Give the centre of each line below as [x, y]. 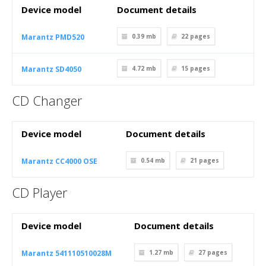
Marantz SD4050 [51, 69]
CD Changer [47, 100]
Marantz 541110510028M [66, 253]
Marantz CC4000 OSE [59, 161]
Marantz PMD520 [53, 37]
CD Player [39, 192]
